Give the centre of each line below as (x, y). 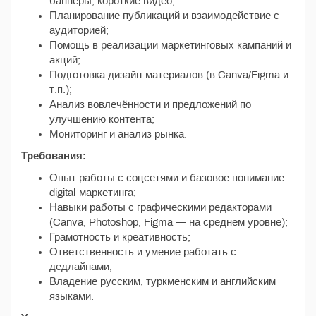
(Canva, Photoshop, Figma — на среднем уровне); (169, 222)
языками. (72, 296)
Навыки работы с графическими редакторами (160, 207)
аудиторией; (79, 30)
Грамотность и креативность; (120, 237)
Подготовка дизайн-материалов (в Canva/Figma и (169, 75)
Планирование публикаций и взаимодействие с (164, 16)
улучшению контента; (102, 119)
